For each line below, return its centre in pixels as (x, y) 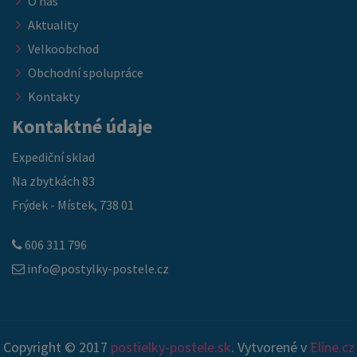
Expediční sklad (53, 157)
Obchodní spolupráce (86, 73)
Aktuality (53, 25)
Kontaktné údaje (82, 126)
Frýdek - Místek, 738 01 (73, 205)
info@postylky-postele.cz (97, 269)
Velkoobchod (63, 49)
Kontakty (54, 96)
